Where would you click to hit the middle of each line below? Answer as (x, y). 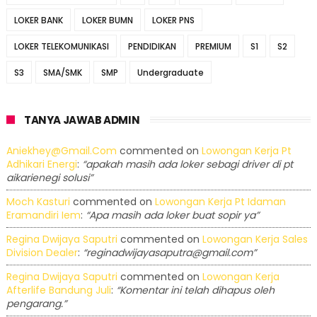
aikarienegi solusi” (49, 178)
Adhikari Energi (41, 165)
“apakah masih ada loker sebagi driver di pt (187, 165)
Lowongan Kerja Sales (255, 240)
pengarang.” (36, 304)
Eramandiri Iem (43, 215)
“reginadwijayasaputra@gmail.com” (169, 253)
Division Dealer (42, 253)
